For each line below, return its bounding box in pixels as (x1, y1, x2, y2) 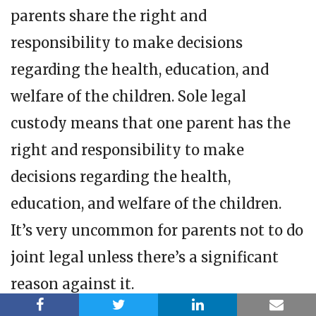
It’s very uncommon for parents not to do (11, 221, 303, 239)
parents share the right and (11, 6, 207, 25)
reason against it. (11, 274, 134, 293)
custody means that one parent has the (11, 114, 291, 132)
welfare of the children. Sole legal (11, 87, 246, 105)
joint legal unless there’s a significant (11, 248, 279, 266)
